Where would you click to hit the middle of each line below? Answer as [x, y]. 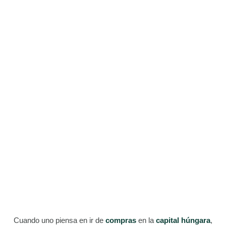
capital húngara [183, 220]
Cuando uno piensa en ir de [60, 220]
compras [121, 220]
